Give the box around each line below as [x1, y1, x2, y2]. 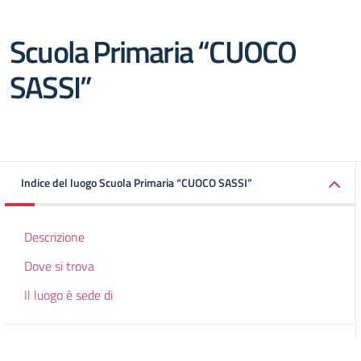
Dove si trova [24, 256, 94, 276]
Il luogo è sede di [24, 285, 113, 305]
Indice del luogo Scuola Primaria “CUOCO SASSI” [21, 174, 252, 191]
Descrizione [24, 227, 85, 247]
